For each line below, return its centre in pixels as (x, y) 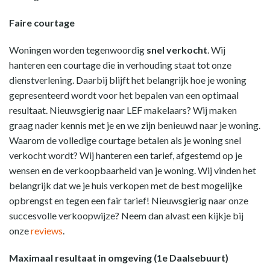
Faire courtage (42, 23)
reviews (47, 231)
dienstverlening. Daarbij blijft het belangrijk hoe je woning (128, 80)
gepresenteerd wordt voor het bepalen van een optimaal (124, 95)
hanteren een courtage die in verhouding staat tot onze (120, 65)
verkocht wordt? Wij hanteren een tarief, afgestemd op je (126, 155)
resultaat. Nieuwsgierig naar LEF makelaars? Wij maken (123, 110)
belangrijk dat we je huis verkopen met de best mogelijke (126, 185)
